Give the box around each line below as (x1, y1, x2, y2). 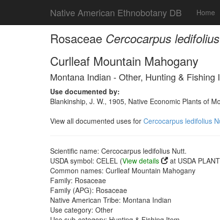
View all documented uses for (50, 116, 143, 126)
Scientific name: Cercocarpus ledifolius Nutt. (50, 146, 187, 156)
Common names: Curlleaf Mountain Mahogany (50, 165, 195, 175)
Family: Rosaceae (50, 175, 106, 185)
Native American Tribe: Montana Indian (50, 195, 171, 205)
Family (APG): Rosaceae (50, 185, 127, 195)
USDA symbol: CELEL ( (50, 156, 122, 165)
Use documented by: (50, 86, 120, 96)
